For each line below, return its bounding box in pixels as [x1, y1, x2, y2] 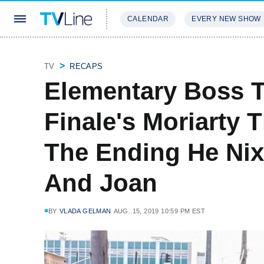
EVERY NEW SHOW [192, 15, 261, 23]
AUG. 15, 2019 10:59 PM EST [113, 207, 206, 214]
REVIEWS [183, 49, 221, 58]
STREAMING [120, 49, 169, 58]
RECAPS [70, 62, 103, 71]
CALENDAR [127, 15, 169, 23]
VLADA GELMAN [59, 207, 111, 214]
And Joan [44, 169, 157, 197]
